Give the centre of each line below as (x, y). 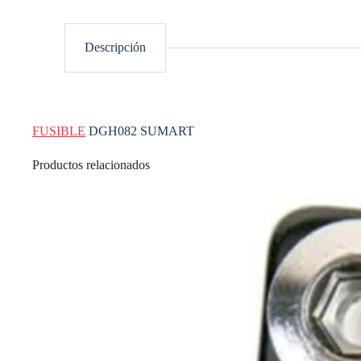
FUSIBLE (59, 131)
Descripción (115, 48)
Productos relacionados (91, 165)
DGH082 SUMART (140, 131)
